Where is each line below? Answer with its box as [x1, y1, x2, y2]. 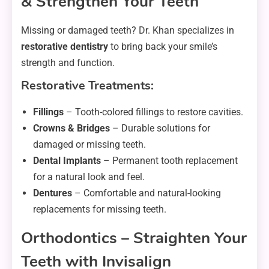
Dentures [33, 187, 72, 199]
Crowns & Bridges [33, 122, 110, 134]
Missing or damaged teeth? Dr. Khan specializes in [21, 25, 234, 37]
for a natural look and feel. [33, 171, 145, 183]
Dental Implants [33, 155, 101, 167]
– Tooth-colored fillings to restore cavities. [64, 106, 243, 118]
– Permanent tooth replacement [101, 155, 238, 167]
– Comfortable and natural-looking [72, 187, 221, 199]
